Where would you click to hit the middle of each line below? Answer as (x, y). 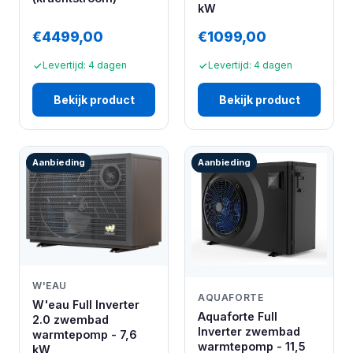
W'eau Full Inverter (86, 305)
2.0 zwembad (71, 320)
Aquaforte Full (238, 317)
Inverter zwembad (249, 332)
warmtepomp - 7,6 (85, 335)
